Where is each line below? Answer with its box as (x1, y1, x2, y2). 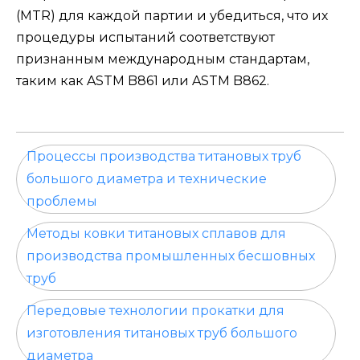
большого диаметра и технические (27, 171, 267, 187)
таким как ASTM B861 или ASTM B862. (16, 73, 269, 89)
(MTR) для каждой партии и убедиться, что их (16, 8, 328, 24)
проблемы (27, 194, 97, 210)
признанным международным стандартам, (16, 51, 309, 67)
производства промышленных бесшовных (27, 248, 315, 264)
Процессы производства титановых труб (27, 149, 301, 165)
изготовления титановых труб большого (27, 325, 297, 342)
